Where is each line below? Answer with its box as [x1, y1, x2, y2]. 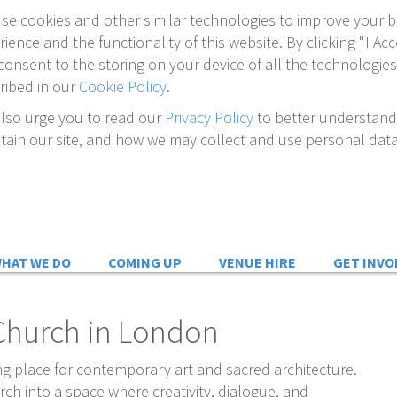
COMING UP [107, 253, 182, 271]
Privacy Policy [165, 107, 253, 128]
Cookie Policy [79, 76, 167, 97]
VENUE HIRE [218, 253, 296, 271]
